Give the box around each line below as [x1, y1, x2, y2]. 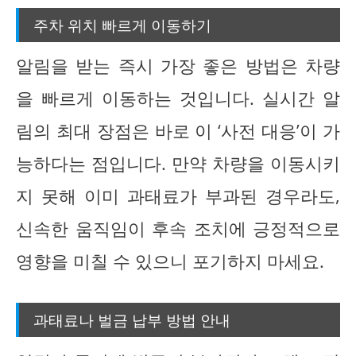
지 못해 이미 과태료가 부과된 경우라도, [16, 184, 340, 207]
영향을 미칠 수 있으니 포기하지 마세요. [16, 250, 324, 273]
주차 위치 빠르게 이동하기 [33, 14, 211, 35]
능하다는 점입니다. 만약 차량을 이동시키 [16, 152, 340, 175]
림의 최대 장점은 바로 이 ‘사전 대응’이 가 [16, 119, 340, 142]
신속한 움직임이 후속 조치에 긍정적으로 [16, 217, 340, 240]
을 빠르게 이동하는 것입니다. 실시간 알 [16, 87, 340, 110]
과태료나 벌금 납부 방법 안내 [33, 309, 230, 331]
